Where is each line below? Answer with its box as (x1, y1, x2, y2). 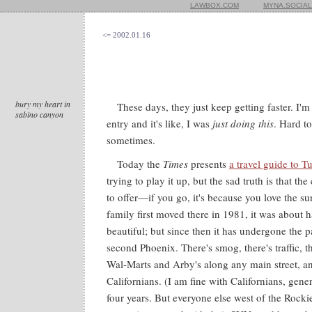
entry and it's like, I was (107, 116, 212, 130)
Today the (117, 157, 163, 171)
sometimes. (107, 133, 155, 147)
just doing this (212, 116, 274, 130)
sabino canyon (15, 109, 63, 120)
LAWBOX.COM (190, 1, 239, 9)
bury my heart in (15, 98, 70, 109)
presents (188, 157, 229, 171)
